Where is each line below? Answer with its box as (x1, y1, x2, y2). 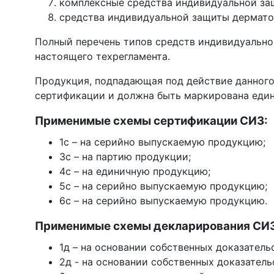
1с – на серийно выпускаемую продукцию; (59, 136, 265, 148)
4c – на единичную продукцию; (59, 165, 210, 177)
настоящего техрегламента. (35, 50, 170, 62)
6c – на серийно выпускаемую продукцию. (59, 194, 267, 207)
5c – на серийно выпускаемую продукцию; (59, 180, 267, 192)
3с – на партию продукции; (59, 150, 191, 163)
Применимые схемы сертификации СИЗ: (35, 114, 268, 128)
